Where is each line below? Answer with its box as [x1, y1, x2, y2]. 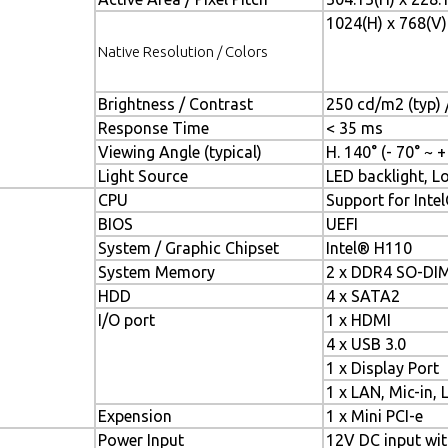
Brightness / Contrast [98, 95, 253, 113]
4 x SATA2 [326, 287, 400, 305]
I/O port [98, 311, 155, 329]
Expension [98, 407, 172, 425]
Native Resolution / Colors [98, 43, 268, 60]
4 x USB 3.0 [326, 335, 406, 353]
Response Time [98, 119, 209, 137]
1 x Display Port [326, 359, 439, 377]
